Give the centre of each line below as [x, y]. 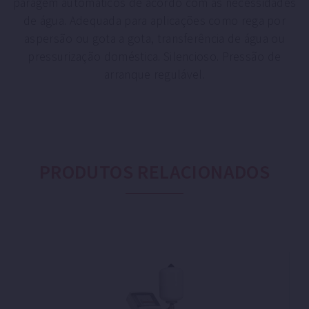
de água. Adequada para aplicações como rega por [154, 21]
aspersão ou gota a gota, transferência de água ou [154, 39]
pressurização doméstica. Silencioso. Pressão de [154, 57]
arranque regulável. [154, 75]
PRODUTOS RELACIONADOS [154, 172]
